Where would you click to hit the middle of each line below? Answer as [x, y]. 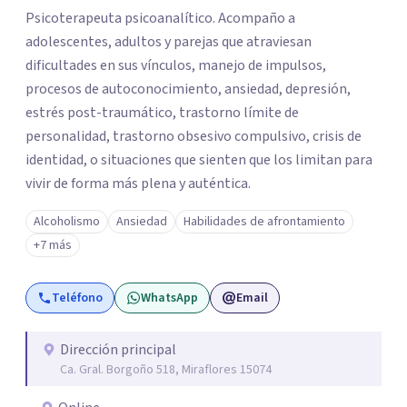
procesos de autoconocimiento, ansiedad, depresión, [188, 89]
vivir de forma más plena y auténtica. [138, 184]
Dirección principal [118, 350]
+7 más [53, 245]
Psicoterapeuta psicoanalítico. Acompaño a [160, 18]
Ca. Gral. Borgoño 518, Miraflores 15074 [166, 370]
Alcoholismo [67, 222]
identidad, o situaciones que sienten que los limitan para [199, 160]
